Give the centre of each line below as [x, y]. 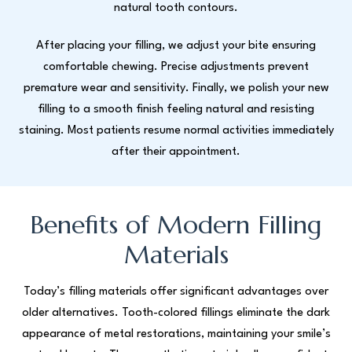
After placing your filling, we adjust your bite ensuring [176, 46]
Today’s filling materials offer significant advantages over [176, 291]
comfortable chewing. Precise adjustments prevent [176, 67]
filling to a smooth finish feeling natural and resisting [176, 109]
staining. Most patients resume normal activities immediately [176, 130]
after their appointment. [176, 152]
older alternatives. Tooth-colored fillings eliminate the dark [176, 313]
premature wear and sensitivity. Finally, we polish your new [176, 88]
